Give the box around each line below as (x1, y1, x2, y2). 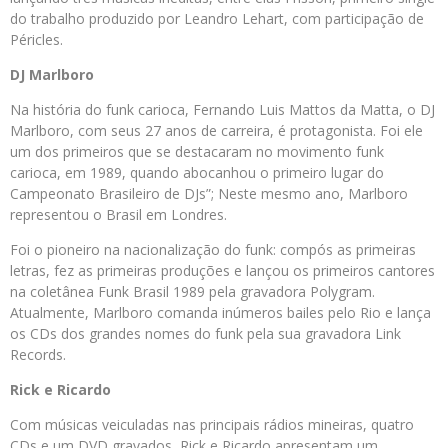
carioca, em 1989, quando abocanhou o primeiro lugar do (10, 163, 384, 182)
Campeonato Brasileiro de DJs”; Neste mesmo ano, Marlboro (10, 184, 408, 203)
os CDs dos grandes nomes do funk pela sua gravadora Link (10, 324, 401, 343)
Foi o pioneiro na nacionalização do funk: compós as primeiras (10, 240, 416, 259)
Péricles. (10, 30, 63, 49)
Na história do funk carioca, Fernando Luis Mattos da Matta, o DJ (10, 100, 435, 119)
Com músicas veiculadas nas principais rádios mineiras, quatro (10, 415, 414, 434)
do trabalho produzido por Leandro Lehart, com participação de (10, 9, 424, 28)
